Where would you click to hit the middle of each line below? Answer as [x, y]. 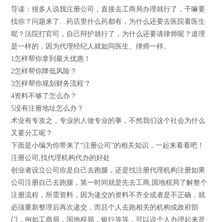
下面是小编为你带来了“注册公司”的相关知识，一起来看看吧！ [108, 145]
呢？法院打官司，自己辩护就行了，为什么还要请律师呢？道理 [108, 34]
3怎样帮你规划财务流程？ [51, 83]
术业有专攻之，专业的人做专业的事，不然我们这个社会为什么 [108, 120]
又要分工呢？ [32, 133]
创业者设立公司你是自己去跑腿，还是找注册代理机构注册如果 [108, 170]
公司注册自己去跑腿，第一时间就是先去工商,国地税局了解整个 [109, 182]
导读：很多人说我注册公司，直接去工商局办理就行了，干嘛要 [108, 9]
